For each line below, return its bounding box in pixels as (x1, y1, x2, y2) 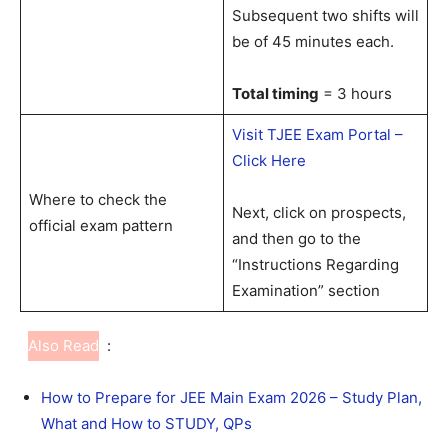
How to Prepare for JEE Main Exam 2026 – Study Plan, (41, 387, 422, 407)
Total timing (231, 83, 319, 103)
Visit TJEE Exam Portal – (231, 124, 403, 144)
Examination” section (231, 280, 380, 300)
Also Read (28, 335, 99, 355)
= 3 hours (318, 83, 392, 103)
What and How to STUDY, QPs (41, 413, 252, 433)
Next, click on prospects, (231, 202, 406, 222)
